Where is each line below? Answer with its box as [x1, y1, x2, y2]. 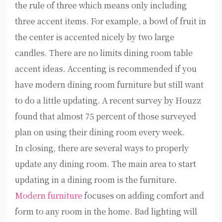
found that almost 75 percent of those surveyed [15, 111, 196, 122]
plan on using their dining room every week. [15, 126, 184, 138]
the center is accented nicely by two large [15, 31, 174, 43]
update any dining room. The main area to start [15, 158, 196, 170]
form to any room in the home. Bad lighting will [15, 206, 197, 218]
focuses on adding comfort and [82, 190, 204, 202]
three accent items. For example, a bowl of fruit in [15, 15, 206, 27]
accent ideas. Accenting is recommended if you [15, 63, 197, 75]
